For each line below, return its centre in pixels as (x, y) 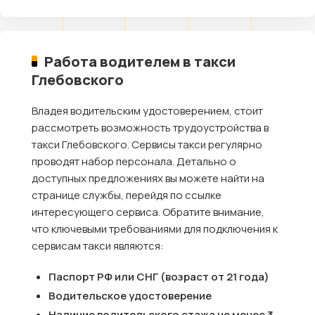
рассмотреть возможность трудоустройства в (150, 127)
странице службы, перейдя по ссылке (127, 195)
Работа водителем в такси (140, 61)
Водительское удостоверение (130, 295)
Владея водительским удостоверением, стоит (147, 110)
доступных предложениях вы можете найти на (148, 178)
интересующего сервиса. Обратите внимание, (148, 212)
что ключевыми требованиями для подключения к (155, 229)
